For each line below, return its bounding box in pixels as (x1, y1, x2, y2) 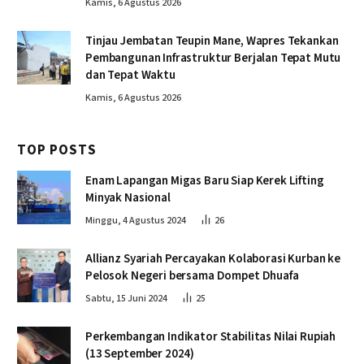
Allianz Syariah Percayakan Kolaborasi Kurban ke (85, 249, 340, 267)
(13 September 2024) (85, 344, 195, 362)
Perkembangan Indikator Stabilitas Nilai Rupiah (85, 327, 336, 345)
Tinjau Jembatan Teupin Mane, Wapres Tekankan (85, 32, 339, 50)
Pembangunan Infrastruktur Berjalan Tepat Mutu (85, 49, 341, 67)
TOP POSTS (17, 140, 97, 160)
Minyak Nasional (85, 188, 171, 206)
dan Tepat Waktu (85, 66, 178, 84)
